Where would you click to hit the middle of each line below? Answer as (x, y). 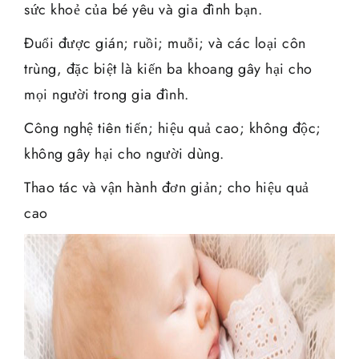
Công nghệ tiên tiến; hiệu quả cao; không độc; (173, 128)
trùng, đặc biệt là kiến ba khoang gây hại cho (168, 69)
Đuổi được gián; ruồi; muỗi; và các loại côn (165, 43)
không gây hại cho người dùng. (124, 153)
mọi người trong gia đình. (107, 94)
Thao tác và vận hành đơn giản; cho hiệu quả (167, 187)
